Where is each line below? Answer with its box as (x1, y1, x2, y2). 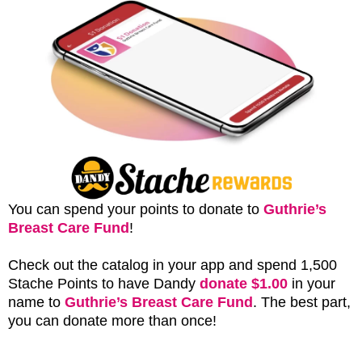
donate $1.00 (200, 275, 288, 292)
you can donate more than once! (8, 312, 217, 329)
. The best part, (253, 293, 351, 310)
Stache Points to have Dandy (8, 275, 200, 292)
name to (8, 293, 65, 310)
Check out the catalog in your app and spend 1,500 (8, 256, 337, 273)
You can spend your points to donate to (8, 200, 263, 217)
